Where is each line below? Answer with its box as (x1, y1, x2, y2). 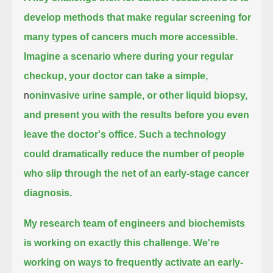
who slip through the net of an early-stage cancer (24, 168, 250, 179)
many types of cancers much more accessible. (24, 31, 238, 42)
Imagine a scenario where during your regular (24, 51, 234, 62)
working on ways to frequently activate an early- (24, 257, 244, 268)
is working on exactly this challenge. (24, 237, 191, 248)
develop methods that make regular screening (24, 12, 236, 23)
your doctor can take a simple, (69, 70, 208, 81)
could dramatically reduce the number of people (24, 148, 245, 159)
